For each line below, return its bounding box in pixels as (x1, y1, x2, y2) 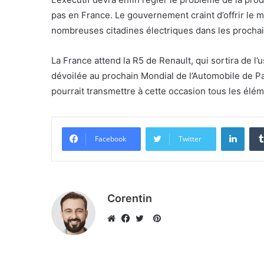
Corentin (107, 192, 152, 205)
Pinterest (160, 212, 199, 224)
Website (114, 227, 147, 239)
